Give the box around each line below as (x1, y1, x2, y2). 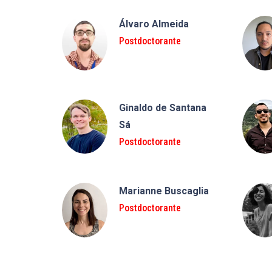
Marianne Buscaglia (118, 185, 209, 197)
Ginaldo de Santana (118, 101, 206, 114)
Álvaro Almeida (118, 18, 189, 30)
